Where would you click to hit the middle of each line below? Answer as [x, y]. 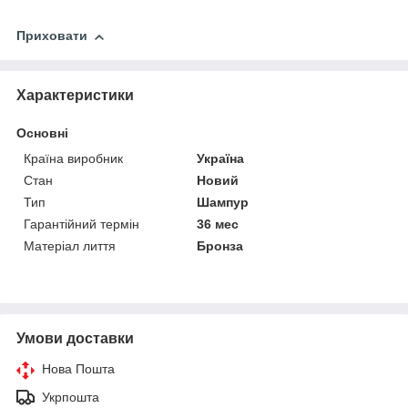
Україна [221, 158]
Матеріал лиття [70, 245]
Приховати [52, 36]
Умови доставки [75, 338]
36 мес [218, 224]
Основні [42, 133]
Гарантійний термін [82, 224]
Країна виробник [73, 158]
